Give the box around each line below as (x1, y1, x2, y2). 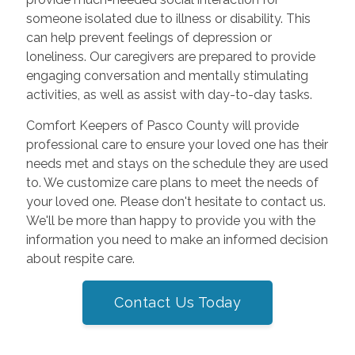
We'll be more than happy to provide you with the (25, 212, 315, 228)
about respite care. (25, 250, 135, 266)
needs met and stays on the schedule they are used (25, 155, 328, 171)
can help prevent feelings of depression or (25, 29, 272, 45)
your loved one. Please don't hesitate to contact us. (25, 193, 326, 209)
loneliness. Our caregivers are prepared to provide (25, 48, 315, 64)
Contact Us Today (114, 293, 241, 311)
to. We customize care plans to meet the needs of (25, 174, 319, 190)
